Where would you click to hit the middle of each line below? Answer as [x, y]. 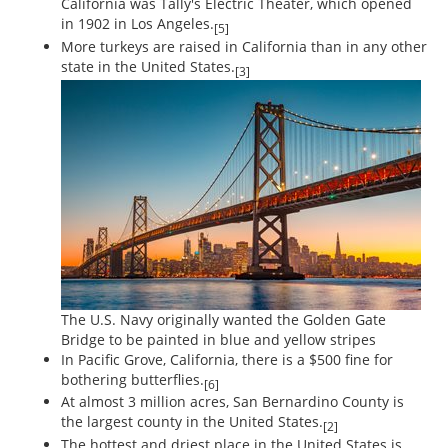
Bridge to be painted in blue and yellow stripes [218, 339]
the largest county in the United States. [192, 422]
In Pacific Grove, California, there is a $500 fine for [227, 359]
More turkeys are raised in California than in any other [244, 46]
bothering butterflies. [132, 379]
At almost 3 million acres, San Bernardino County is [232, 402]
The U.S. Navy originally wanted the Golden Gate [223, 319]
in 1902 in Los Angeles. [137, 24]
